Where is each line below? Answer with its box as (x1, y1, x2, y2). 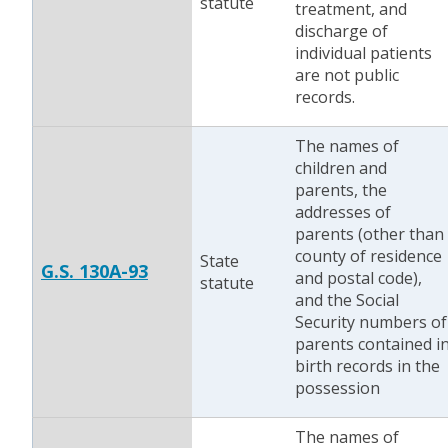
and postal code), (295, 267, 422, 289)
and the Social (295, 289, 399, 311)
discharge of (295, 20, 388, 42)
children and (295, 157, 387, 179)
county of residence (295, 245, 442, 267)
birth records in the (295, 355, 440, 377)
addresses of (295, 201, 391, 223)
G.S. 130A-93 (41, 259, 148, 283)
